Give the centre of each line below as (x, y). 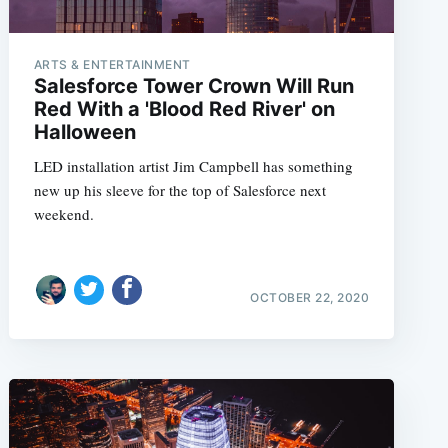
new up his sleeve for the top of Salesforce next (179, 189)
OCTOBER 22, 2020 (310, 297)
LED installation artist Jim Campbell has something (193, 165)
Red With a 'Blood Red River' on (184, 108)
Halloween (84, 131)
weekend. (63, 213)
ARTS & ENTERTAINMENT (112, 64)
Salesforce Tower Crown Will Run (193, 85)
